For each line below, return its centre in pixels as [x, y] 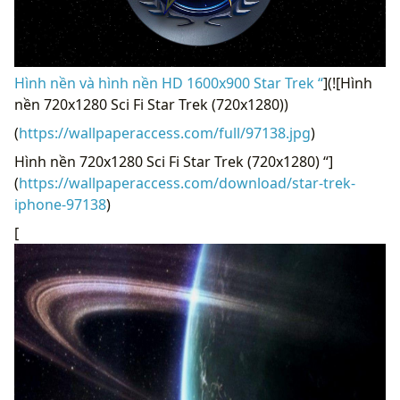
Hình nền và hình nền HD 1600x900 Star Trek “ [169, 83]
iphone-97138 [60, 204]
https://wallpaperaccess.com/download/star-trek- [187, 183]
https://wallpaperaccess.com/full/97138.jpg [165, 133]
